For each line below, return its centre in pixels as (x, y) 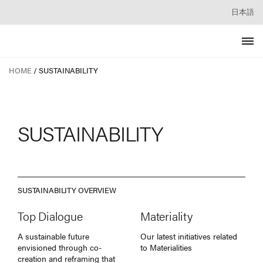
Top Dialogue (50, 215)
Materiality (166, 215)
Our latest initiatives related (189, 236)
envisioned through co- (60, 247)
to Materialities (166, 247)
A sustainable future (53, 236)
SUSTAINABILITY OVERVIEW (67, 190)
